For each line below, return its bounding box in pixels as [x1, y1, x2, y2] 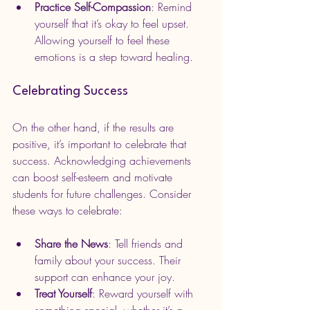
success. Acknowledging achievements [12, 153, 194, 169]
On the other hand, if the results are [12, 120, 177, 136]
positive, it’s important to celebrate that [12, 136, 190, 152]
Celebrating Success [12, 85, 128, 98]
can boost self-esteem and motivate [12, 170, 176, 185]
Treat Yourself [35, 286, 92, 302]
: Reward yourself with [92, 286, 197, 302]
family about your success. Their [35, 253, 184, 268]
